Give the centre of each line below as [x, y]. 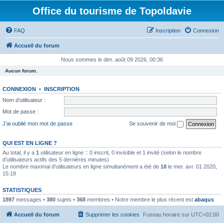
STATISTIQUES [22, 190]
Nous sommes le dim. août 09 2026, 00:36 [112, 59]
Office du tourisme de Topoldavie [112, 11]
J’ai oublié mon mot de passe [37, 123]
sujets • [66, 199]
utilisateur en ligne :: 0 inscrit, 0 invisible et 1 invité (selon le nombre [120, 152]
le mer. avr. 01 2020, [192, 166]
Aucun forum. [21, 71]
